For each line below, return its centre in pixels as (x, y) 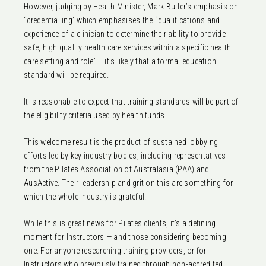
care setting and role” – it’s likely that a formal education (120, 61)
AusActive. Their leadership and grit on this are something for (129, 183)
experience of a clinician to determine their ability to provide (125, 34)
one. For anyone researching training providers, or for (115, 250)
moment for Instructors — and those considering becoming (125, 237)
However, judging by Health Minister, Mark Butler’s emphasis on (131, 6)
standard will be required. (66, 75)
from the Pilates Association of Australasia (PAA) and (117, 169)
